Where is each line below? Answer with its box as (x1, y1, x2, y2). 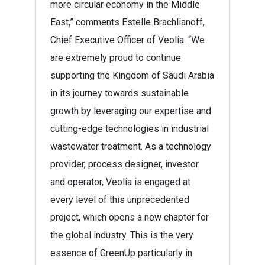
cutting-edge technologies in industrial (50, 123, 209, 134)
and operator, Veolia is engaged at (50, 176, 190, 188)
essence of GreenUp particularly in (50, 247, 192, 258)
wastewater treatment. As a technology (50, 141, 211, 152)
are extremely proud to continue (50, 52, 181, 63)
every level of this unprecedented (50, 194, 189, 205)
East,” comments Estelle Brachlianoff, (50, 17, 205, 28)
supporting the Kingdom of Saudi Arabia (50, 70, 214, 81)
